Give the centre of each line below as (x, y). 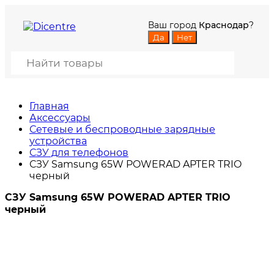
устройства (58, 141)
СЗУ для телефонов (79, 153)
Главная (49, 106)
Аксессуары (60, 118)
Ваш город (173, 25)
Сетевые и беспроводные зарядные (122, 129)
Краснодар (224, 25)
